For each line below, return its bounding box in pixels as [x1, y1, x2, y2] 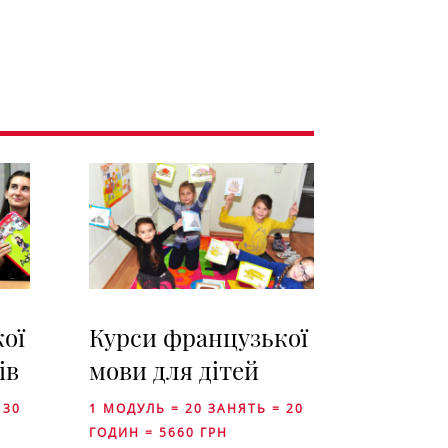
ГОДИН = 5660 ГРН [89, 424, 229, 442]
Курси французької [89, 321, 309, 354]
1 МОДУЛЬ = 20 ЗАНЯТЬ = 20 [89, 400, 305, 418]
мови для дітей [89, 354, 260, 387]
